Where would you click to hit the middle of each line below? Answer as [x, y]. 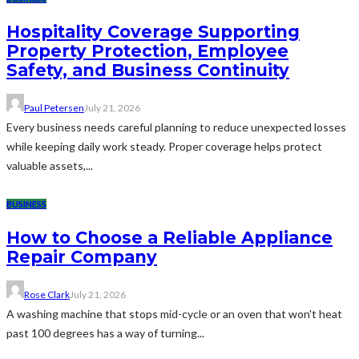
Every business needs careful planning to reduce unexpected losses [176, 127]
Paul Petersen [54, 108]
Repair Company [82, 256]
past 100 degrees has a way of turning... [105, 333]
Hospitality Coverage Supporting [153, 31]
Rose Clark [47, 295]
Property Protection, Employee [147, 50]
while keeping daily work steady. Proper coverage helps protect [164, 147]
